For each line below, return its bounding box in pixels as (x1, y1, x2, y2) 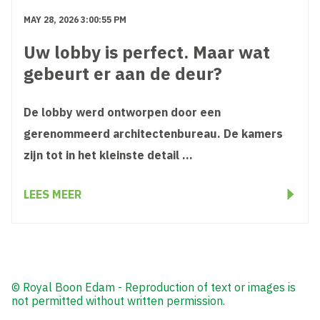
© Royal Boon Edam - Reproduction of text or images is (11, 280, 296, 295)
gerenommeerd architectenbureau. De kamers (24, 126, 283, 141)
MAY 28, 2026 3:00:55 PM (24, 14, 126, 26)
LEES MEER (24, 187, 81, 202)
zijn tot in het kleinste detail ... (24, 148, 193, 163)
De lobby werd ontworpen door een (24, 105, 221, 120)
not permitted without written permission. (11, 294, 225, 309)
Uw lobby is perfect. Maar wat (24, 41, 270, 64)
